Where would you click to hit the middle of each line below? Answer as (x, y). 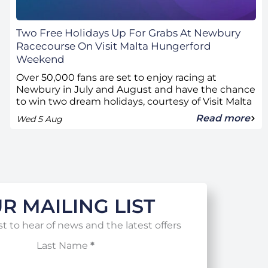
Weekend (40, 60)
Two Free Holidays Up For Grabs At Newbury (128, 33)
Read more (223, 118)
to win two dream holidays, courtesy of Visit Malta (134, 102)
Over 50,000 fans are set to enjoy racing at (116, 78)
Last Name (62, 246)
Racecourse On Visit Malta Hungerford (113, 46)
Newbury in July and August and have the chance (135, 90)
